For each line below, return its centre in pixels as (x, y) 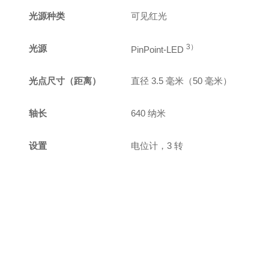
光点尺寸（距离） (65, 81)
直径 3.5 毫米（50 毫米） (182, 81)
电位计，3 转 (157, 146)
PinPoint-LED (159, 50)
